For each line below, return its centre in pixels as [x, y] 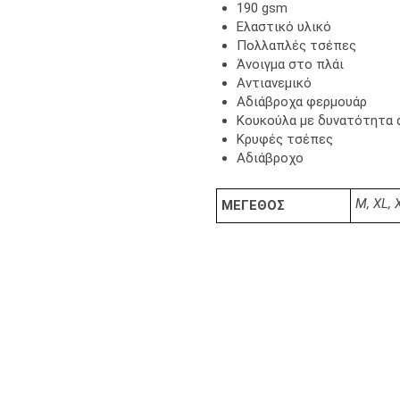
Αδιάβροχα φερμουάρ [301, 102]
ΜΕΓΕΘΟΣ [253, 205]
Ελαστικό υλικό [283, 27]
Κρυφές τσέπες [284, 139]
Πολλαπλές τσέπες [296, 46]
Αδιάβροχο [270, 158]
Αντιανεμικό [274, 83]
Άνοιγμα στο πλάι [290, 64]
